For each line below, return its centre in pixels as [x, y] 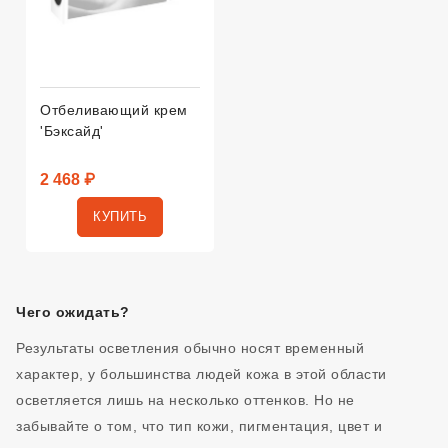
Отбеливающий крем [114, 110]
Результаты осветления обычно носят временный [190, 348]
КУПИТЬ [120, 216]
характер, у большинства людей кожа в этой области [201, 374]
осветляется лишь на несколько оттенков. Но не [185, 400]
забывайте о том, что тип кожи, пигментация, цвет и [199, 426]
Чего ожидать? [73, 312]
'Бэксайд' [72, 131]
